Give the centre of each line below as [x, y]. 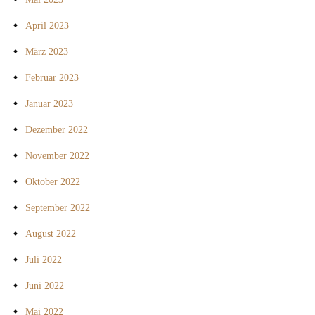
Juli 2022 [44, 260]
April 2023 [47, 26]
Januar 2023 [49, 104]
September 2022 [58, 208]
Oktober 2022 [53, 182]
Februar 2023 [52, 78]
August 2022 [51, 234]
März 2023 [47, 52]
